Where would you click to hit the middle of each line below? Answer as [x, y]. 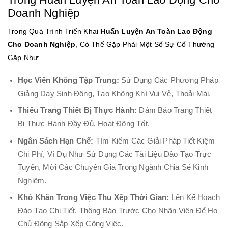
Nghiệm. [32, 180]
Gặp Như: [24, 58]
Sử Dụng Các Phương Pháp [169, 81]
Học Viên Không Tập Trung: [68, 81]
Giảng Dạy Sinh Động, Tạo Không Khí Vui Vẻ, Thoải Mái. [115, 94]
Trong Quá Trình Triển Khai [54, 31]
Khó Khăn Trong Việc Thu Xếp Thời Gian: [94, 198]
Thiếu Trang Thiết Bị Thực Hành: [78, 111]
